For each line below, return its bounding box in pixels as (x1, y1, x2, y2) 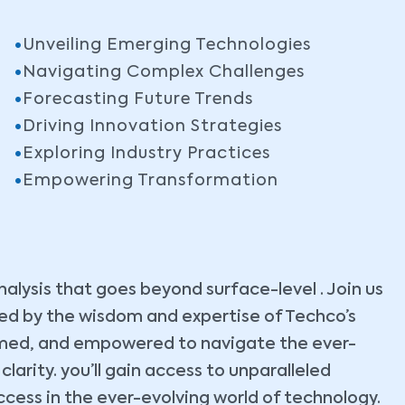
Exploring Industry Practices (22, 146, 270, 163)
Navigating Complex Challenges (22, 64, 305, 81)
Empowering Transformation (22, 173, 278, 190)
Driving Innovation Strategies (22, 118, 282, 136)
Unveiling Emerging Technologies (22, 37, 311, 54)
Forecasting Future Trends (22, 91, 253, 108)
